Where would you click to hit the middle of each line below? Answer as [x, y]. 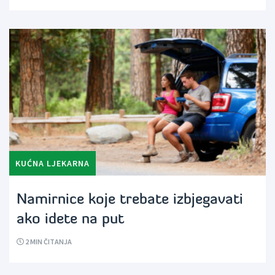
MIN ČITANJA [51, 242]
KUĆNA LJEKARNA [52, 164]
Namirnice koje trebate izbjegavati [130, 200]
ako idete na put [70, 220]
